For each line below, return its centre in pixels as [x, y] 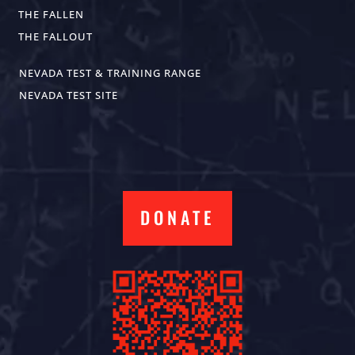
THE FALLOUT [56, 36]
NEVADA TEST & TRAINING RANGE [111, 73]
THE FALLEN [52, 14]
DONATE [177, 217]
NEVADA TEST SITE [69, 95]
